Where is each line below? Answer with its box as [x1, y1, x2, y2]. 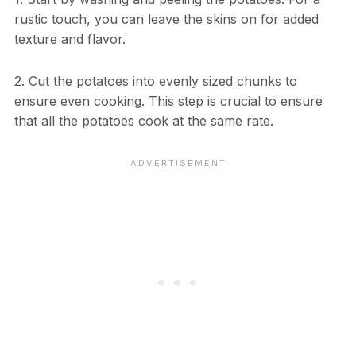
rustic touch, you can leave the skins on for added [14, 11, 319, 28]
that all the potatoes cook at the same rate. [14, 113, 273, 130]
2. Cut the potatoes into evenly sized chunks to [14, 73, 297, 90]
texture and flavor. [14, 31, 126, 48]
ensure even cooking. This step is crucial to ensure [14, 93, 323, 110]
